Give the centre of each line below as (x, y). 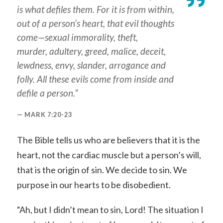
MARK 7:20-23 (48, 115)
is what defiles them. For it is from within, (95, 9)
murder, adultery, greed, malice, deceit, (91, 51)
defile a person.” (47, 93)
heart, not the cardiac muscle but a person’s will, (109, 155)
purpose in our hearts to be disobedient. (94, 185)
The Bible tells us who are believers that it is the (108, 140)
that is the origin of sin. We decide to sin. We (102, 170)
